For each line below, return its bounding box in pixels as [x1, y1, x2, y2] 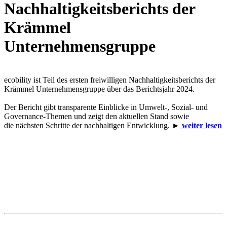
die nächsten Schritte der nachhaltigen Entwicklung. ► [4, 121, 180, 130]
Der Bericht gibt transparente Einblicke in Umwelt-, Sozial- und [4, 103, 208, 112]
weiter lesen [180, 121, 222, 130]
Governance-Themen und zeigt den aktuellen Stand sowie [4, 112, 189, 121]
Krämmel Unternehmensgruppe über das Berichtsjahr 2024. [4, 85, 195, 94]
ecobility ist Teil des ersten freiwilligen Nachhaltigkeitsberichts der [4, 75, 215, 85]
